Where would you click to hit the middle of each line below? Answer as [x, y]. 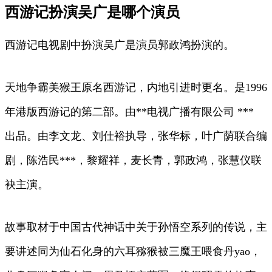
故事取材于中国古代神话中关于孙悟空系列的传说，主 [136, 227]
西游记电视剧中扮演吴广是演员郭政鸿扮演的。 [120, 45]
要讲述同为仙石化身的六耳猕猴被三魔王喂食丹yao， [133, 251]
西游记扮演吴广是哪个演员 [92, 12]
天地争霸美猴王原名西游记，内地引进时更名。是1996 [136, 87]
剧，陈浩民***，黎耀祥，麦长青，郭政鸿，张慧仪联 [133, 160]
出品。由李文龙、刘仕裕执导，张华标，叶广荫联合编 [136, 136]
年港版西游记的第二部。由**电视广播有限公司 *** [129, 111]
